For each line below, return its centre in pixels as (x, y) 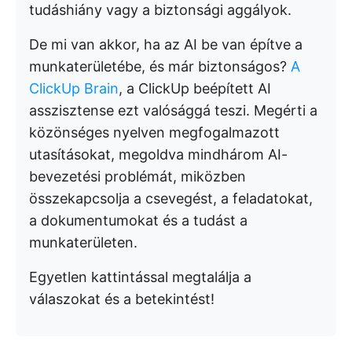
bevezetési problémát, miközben (137, 176)
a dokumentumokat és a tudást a (138, 220)
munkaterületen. (83, 242)
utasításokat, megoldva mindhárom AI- (158, 154)
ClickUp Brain (74, 88)
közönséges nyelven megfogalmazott (154, 132)
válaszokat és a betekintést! (122, 299)
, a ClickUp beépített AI (195, 88)
